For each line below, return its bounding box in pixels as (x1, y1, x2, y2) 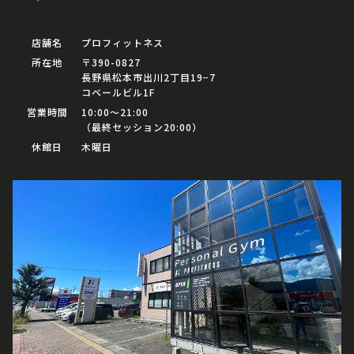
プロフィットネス (81, 36, 164, 50)
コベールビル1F (81, 85, 155, 100)
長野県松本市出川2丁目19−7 (81, 70, 216, 85)
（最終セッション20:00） (81, 120, 202, 134)
